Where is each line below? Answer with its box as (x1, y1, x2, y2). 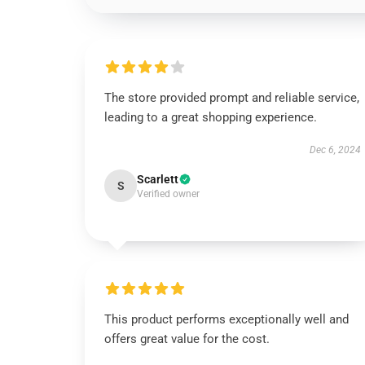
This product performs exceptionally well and (104, 312, 349, 327)
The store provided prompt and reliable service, (104, 90, 359, 105)
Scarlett (137, 173, 178, 186)
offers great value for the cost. (104, 332, 270, 346)
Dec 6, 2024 (309, 144, 361, 156)
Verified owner (137, 188, 200, 200)
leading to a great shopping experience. (104, 110, 317, 125)
